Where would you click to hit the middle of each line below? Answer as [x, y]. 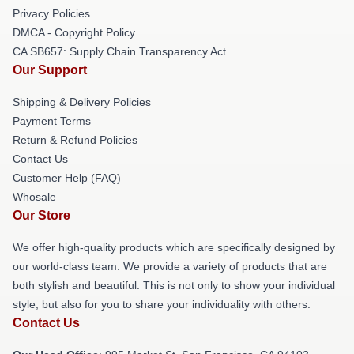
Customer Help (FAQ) [67, 178]
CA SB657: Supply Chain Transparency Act [119, 51]
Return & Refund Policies [75, 140]
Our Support [50, 70]
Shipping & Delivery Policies [82, 102]
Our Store [41, 215]
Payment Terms [52, 121]
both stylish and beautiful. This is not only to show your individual [174, 285]
